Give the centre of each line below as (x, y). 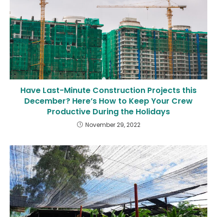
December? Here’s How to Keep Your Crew (108, 101)
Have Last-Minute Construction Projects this (108, 90)
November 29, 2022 (113, 124)
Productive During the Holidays (108, 111)
